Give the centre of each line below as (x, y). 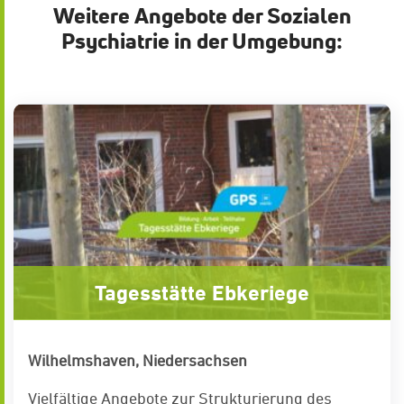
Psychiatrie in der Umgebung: (202, 41)
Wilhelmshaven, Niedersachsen (138, 361)
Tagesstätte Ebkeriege (202, 294)
